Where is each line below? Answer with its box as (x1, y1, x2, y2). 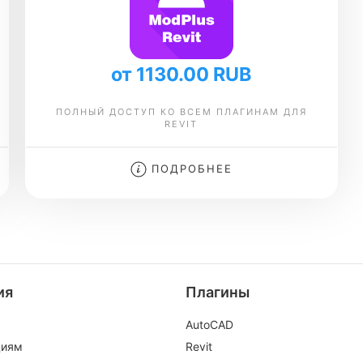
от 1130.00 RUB (111, 62, 252, 86)
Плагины (186, 284, 250, 301)
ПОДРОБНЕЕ (146, 162, 233, 175)
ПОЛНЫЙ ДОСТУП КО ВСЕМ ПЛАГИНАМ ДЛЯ (55, 106, 307, 117)
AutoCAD (186, 318, 233, 331)
